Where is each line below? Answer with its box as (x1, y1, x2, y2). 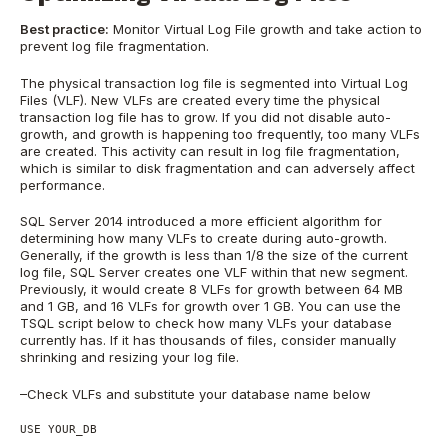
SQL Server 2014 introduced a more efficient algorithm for (20, 213, 382, 230)
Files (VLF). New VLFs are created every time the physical (20, 91, 380, 108)
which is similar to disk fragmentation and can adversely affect (20, 159, 415, 176)
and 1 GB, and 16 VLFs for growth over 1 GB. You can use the (20, 298, 401, 315)
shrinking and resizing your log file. (20, 349, 239, 366)
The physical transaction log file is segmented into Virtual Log (20, 74, 408, 91)
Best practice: (20, 21, 109, 38)
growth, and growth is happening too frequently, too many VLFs (20, 125, 420, 142)
